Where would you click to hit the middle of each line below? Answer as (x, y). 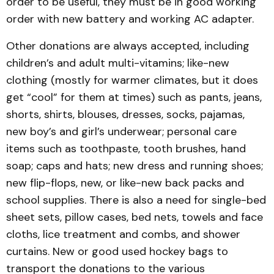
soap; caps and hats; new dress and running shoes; (135, 166)
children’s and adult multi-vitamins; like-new (118, 63)
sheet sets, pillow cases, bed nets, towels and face (135, 217)
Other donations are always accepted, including (128, 46)
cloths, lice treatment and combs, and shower (123, 234)
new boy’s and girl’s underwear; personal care (121, 131)
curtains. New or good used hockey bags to (117, 251)
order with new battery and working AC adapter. (130, 19)
